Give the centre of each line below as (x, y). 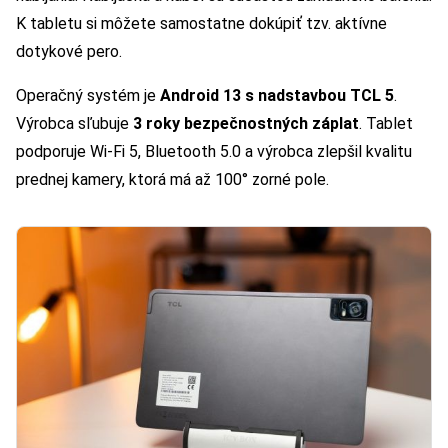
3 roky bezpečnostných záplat (246, 124)
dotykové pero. (73, 52)
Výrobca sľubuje (74, 124)
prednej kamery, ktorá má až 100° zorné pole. (172, 180)
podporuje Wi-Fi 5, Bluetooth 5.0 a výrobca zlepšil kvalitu (214, 152)
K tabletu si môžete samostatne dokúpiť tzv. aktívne (201, 24)
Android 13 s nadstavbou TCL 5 (277, 96)
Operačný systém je (88, 96)
